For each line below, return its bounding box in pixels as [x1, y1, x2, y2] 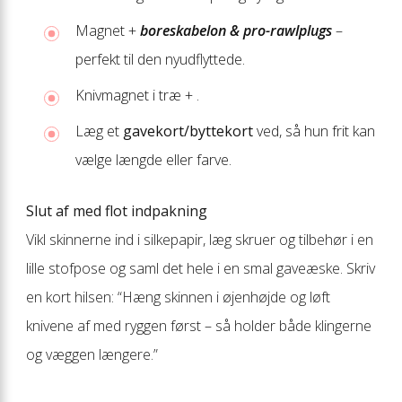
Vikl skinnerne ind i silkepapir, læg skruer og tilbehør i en [26, 229, 373, 249]
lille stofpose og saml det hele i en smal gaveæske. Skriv [26, 258, 375, 278]
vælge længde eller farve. [75, 149, 232, 170]
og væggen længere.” [26, 344, 158, 364]
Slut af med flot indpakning [26, 200, 207, 221]
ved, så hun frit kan [253, 120, 375, 141]
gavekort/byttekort [123, 120, 253, 141]
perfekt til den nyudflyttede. [75, 48, 245, 69]
